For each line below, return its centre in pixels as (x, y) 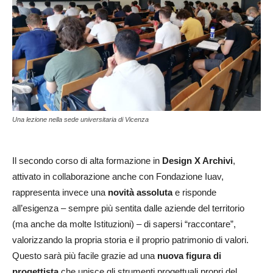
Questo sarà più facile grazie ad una (85, 256)
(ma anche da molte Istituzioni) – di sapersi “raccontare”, (124, 224)
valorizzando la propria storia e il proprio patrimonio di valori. (130, 240)
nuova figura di (189, 256)
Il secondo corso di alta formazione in (87, 161)
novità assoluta (140, 193)
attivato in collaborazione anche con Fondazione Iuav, (118, 177)
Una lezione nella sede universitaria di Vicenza (80, 120)
